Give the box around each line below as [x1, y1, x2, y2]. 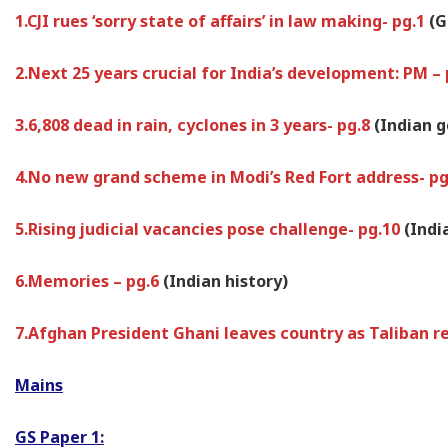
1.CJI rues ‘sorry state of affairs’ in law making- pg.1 [15, 10, 429, 33]
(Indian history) [163, 270, 288, 293]
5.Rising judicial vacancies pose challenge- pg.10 [15, 218, 404, 241]
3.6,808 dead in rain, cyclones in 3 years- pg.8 [15, 114, 374, 137]
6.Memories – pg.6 [15, 270, 163, 293]
